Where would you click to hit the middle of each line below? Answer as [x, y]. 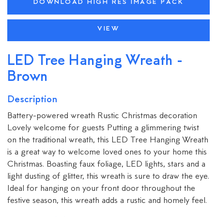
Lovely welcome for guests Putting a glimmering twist [103, 128]
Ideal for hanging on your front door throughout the [101, 189]
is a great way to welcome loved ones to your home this [107, 152]
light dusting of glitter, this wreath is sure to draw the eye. [108, 177]
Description [32, 100]
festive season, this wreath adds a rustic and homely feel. [107, 201]
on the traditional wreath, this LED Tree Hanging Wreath [108, 140]
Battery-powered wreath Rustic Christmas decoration [102, 116]
